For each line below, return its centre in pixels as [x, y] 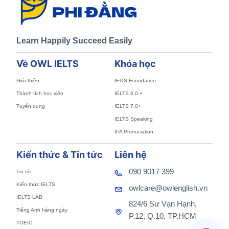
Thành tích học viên [40, 94]
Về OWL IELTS [48, 64]
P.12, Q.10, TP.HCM [163, 216]
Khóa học [135, 64]
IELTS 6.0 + [129, 94]
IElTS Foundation [135, 81]
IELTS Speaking [134, 119]
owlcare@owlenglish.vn [168, 188]
